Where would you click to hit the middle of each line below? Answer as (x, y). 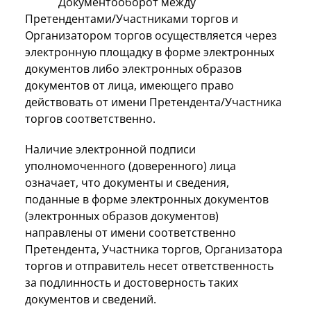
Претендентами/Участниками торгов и (132, 18)
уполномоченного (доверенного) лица (131, 166)
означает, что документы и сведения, (127, 182)
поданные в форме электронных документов (147, 199)
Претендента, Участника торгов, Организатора (154, 249)
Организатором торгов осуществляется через (151, 35)
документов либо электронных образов (133, 68)
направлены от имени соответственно (131, 232)
